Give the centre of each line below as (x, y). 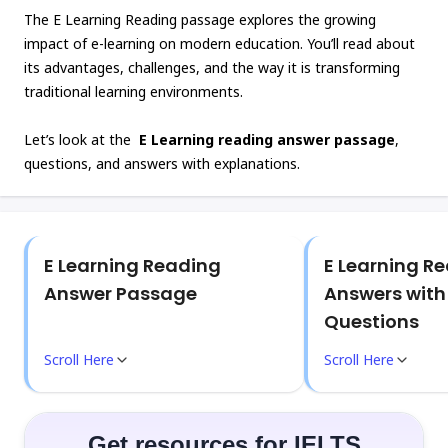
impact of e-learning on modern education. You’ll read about (219, 43)
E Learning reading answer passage (267, 139)
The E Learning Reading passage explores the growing (200, 19)
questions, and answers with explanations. (162, 163)
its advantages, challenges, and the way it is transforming (212, 67)
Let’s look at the (79, 139)
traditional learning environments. (133, 91)
